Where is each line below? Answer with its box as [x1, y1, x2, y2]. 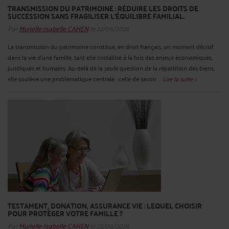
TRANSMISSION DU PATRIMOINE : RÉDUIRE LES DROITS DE [8, 2, 198, 15]
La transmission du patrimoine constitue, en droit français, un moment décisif [8, 41, 214, 52]
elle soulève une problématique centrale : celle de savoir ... [8, 73, 163, 84]
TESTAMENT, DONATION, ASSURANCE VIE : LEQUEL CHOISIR [8, 199, 202, 213]
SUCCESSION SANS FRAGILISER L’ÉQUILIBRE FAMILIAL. [8, 9, 185, 23]
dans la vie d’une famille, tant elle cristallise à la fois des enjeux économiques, [8, 52, 213, 63]
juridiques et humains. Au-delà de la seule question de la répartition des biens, [8, 62, 215, 74]
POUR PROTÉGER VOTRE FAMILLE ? [8, 207, 123, 220]
